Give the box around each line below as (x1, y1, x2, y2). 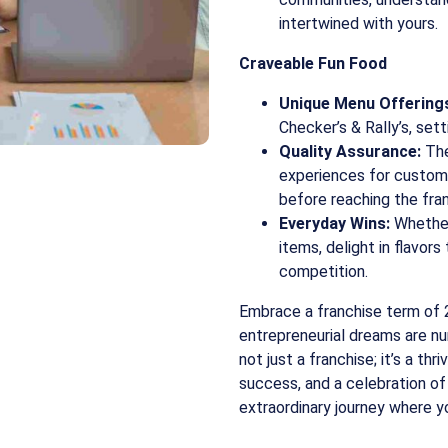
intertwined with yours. (279, 14, 438, 33)
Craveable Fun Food (239, 54, 387, 73)
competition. (279, 262, 368, 281)
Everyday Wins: (279, 214, 390, 233)
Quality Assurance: (279, 142, 421, 161)
